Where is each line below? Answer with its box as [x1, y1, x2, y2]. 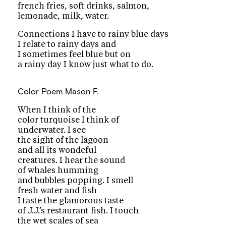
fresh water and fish [18, 186, 97, 195]
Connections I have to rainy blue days [18, 30, 169, 39]
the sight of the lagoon [18, 136, 109, 144]
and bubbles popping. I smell [18, 176, 134, 185]
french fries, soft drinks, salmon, [18, 2, 150, 10]
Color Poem [18, 86, 63, 97]
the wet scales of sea [18, 216, 99, 225]
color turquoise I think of [18, 116, 120, 124]
